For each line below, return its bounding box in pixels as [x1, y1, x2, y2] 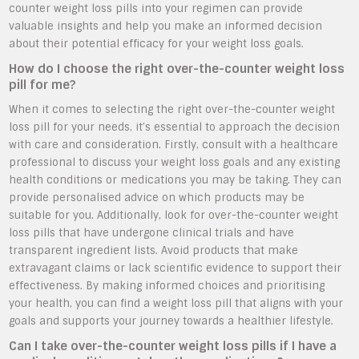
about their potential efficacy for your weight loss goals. [9, 36, 305, 50]
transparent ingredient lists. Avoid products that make [9, 243, 299, 257]
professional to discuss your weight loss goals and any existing [9, 155, 341, 169]
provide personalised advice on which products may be [9, 190, 305, 204]
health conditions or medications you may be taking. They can [9, 172, 342, 187]
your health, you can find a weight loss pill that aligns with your [9, 296, 344, 310]
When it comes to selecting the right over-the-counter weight [9, 102, 336, 116]
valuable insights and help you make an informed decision [9, 18, 323, 33]
